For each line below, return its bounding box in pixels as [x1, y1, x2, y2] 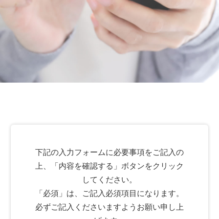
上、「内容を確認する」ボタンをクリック [35, 162, 184, 171]
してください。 [82, 175, 137, 184]
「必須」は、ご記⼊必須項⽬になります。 [35, 189, 184, 198]
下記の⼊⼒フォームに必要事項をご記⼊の [35, 148, 184, 157]
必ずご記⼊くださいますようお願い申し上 [35, 203, 184, 212]
